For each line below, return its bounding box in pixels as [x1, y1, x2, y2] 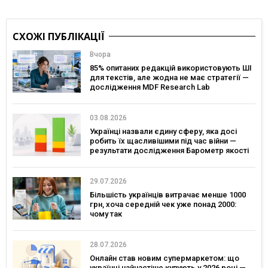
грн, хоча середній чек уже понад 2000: [90, 199, 236, 209]
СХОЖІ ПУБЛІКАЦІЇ [13, 30, 105, 44]
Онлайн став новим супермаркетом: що [90, 253, 239, 263]
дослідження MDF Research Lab [90, 83, 210, 92]
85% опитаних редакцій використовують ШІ [90, 63, 252, 73]
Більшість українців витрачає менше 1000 [90, 190, 246, 199]
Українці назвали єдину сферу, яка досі [90, 127, 237, 136]
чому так [90, 209, 122, 218]
